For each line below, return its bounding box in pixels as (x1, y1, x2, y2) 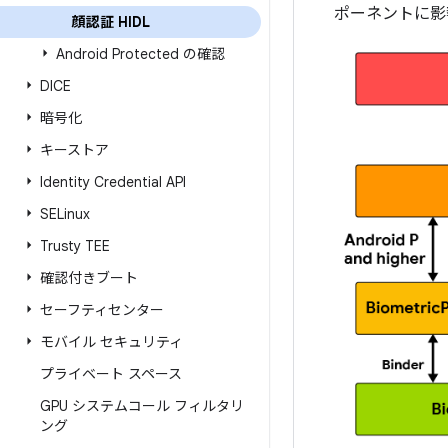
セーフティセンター (40, 301, 164, 319)
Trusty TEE (40, 237, 110, 255)
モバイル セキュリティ (40, 333, 183, 351)
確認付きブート (40, 269, 138, 287)
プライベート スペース (40, 365, 182, 383)
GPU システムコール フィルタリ (40, 397, 244, 415)
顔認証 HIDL (72, 13, 150, 31)
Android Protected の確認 (56, 45, 225, 63)
